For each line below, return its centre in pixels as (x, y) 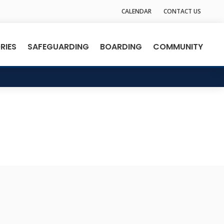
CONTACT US (182, 11)
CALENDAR (137, 11)
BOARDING (121, 47)
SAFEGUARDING (58, 47)
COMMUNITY (178, 47)
